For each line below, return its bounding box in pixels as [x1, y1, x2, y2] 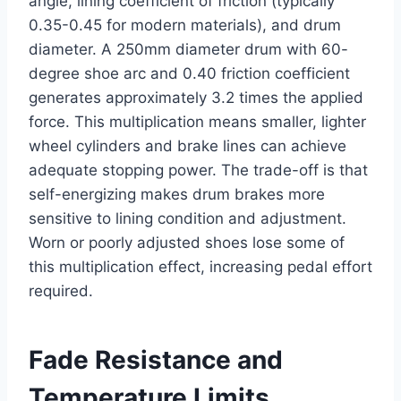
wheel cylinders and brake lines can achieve [29, 137, 346, 156]
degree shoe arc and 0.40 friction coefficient [29, 64, 350, 83]
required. [29, 282, 93, 301]
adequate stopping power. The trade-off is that [29, 161, 368, 180]
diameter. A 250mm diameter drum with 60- [29, 40, 348, 59]
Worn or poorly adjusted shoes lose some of [29, 234, 345, 252]
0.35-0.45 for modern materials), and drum [29, 16, 341, 35]
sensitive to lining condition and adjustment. [29, 209, 346, 228]
